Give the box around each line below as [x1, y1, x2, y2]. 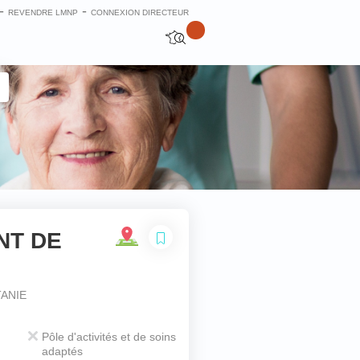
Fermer [112, 239, 160, 256]
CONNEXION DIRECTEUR [90, 8, 189, 17]
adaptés [41, 345, 83, 358]
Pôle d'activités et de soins [41, 330, 176, 343]
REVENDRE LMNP [7, 8, 78, 17]
